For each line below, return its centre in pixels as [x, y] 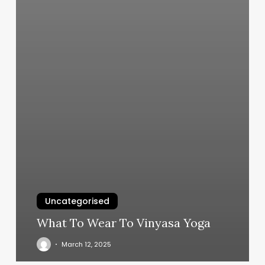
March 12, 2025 [86, 244]
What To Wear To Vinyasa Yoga [123, 222]
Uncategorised [77, 201]
